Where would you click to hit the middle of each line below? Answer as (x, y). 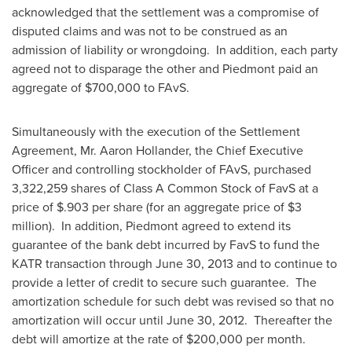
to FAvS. (165, 88)
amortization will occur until (89, 320)
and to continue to (285, 264)
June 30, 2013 (194, 264)
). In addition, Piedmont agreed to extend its (170, 226)
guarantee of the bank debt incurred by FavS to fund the (166, 245)
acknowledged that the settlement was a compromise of (165, 12)
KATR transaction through (84, 264)
